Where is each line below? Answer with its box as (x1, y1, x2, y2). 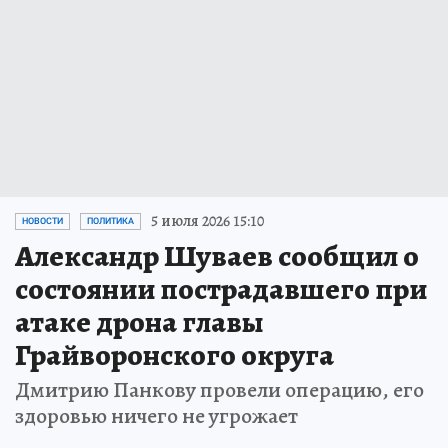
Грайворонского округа (15, 335, 334, 376)
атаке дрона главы (15, 302, 264, 343)
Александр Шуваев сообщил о (15, 236, 419, 277)
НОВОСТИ (22, 216, 63, 227)
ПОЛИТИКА (87, 216, 134, 227)
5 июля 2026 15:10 (151, 210, 264, 233)
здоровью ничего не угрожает (15, 401, 298, 432)
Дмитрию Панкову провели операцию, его (15, 375, 424, 406)
